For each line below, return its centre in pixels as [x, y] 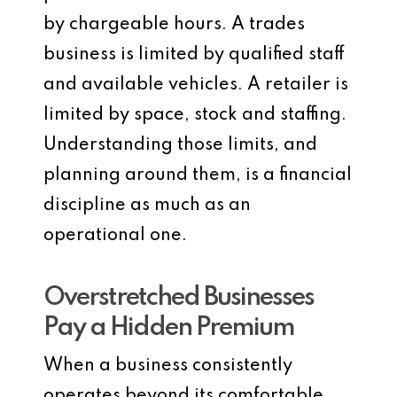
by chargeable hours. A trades [174, 25]
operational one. [115, 236]
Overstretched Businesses [179, 298]
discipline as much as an [147, 206]
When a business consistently [168, 366]
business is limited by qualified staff [194, 55]
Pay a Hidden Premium [169, 328]
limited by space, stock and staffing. [195, 115]
